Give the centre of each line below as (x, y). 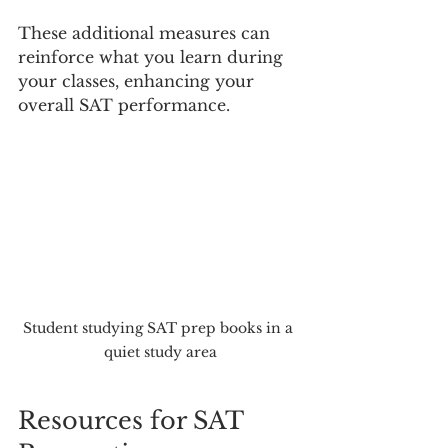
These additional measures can (146, 32)
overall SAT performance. (124, 104)
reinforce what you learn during (153, 56)
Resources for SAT (134, 421)
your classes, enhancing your (138, 80)
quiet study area (160, 352)
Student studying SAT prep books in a (160, 328)
